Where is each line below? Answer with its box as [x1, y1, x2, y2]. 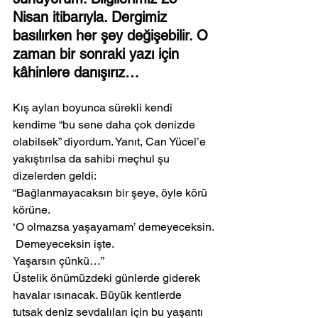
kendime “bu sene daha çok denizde [13, 118, 198, 132]
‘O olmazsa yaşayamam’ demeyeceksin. [13, 220, 214, 234]
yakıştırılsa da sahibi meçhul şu [13, 152, 172, 166]
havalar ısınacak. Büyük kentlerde [13, 288, 185, 302]
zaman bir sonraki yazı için [13, 45, 183, 63]
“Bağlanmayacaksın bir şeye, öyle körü [13, 186, 210, 200]
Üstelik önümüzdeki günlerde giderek [13, 271, 203, 285]
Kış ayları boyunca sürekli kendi [13, 101, 175, 115]
